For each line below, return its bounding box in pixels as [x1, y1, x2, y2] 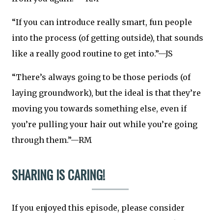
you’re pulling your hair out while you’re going [12, 119, 197, 129]
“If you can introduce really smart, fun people [12, 17, 192, 27]
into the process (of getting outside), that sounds [12, 32, 203, 43]
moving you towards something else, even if [12, 103, 187, 113]
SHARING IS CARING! [12, 165, 105, 184]
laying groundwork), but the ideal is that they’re [12, 87, 201, 98]
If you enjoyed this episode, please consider [12, 203, 185, 213]
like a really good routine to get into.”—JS [12, 48, 172, 58]
